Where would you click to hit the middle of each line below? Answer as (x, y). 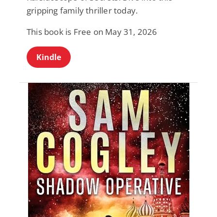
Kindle (49, 57)
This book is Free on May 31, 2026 (92, 32)
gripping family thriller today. (82, 11)
